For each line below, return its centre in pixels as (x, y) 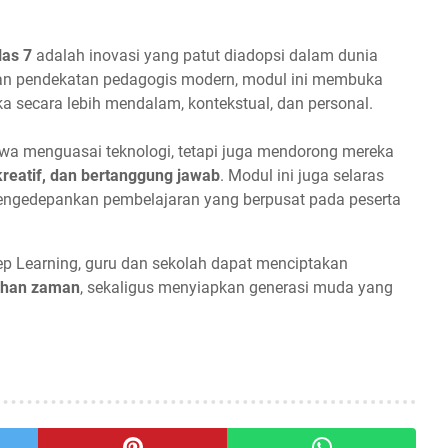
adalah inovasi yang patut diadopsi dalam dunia (205, 56)
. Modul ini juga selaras (302, 176)
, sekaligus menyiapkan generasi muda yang (236, 288)
